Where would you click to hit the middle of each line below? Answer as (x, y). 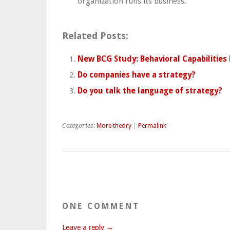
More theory (114, 126)
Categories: (79, 126)
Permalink (152, 126)
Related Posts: (95, 36)
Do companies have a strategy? (137, 75)
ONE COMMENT (101, 206)
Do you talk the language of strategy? (150, 91)
